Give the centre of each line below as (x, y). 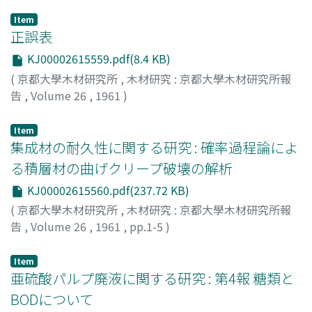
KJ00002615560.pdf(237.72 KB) (107, 190)
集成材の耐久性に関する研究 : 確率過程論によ (154, 147)
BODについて (52, 299)
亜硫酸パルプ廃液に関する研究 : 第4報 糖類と (153, 279)
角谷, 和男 (36, 243)
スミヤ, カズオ (188, 243)
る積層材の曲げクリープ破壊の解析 (122, 168)
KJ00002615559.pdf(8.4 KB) (97, 58)
